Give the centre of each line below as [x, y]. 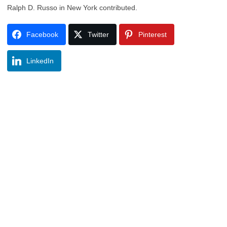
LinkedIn [40, 61]
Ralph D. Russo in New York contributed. [72, 8]
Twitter [98, 34]
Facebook [42, 34]
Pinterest [153, 34]
